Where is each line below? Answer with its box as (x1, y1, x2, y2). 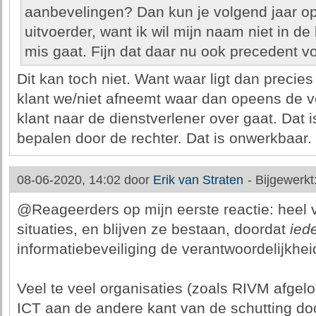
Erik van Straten (152, 173, 243, 187)
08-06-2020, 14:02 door (16, 173, 153, 187)
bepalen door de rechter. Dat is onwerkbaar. (16, 130, 312, 147)
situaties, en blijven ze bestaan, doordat (16, 221, 290, 238)
